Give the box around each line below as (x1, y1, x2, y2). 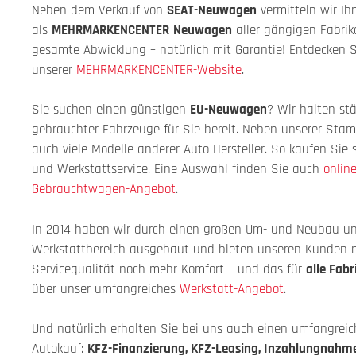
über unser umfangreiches (32, 280, 180, 298)
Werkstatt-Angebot (180, 280, 284, 298)
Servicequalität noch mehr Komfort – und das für (32, 260, 306, 278)
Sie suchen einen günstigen (32, 101, 190, 119)
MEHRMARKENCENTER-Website (76, 60, 242, 79)
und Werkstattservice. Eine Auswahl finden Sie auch (32, 161, 323, 179)
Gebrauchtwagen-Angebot (32, 180, 176, 199)
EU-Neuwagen (190, 101, 267, 119)
